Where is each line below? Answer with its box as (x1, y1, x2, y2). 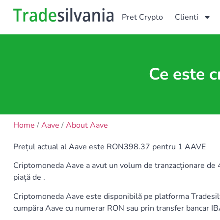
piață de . (13, 172, 45, 183)
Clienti (175, 12, 199, 23)
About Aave (66, 120, 108, 131)
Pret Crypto (122, 12, 164, 23)
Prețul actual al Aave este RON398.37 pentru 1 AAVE (13, 141, 206, 152)
